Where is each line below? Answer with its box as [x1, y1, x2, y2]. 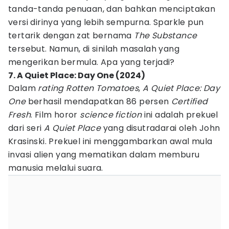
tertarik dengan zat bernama [8, 30, 134, 41]
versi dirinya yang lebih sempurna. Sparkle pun [8, 16, 204, 28]
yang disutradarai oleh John [101, 122, 220, 134]
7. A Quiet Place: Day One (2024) [8, 70, 145, 81]
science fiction [77, 109, 142, 121]
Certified [171, 96, 208, 107]
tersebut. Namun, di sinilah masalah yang [8, 43, 179, 55]
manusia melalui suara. [8, 162, 103, 174]
